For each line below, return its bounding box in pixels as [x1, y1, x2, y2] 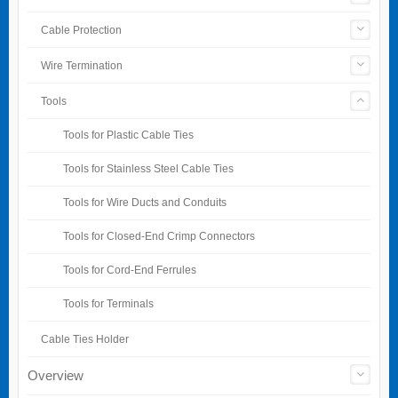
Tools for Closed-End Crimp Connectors [63, 229, 255, 242]
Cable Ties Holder [41, 332, 129, 346]
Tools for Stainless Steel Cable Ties [63, 162, 234, 174]
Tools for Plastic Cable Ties [63, 128, 194, 140]
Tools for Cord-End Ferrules [63, 263, 196, 275]
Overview [28, 367, 84, 383]
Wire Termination [41, 59, 123, 72]
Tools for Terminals [63, 297, 154, 309]
